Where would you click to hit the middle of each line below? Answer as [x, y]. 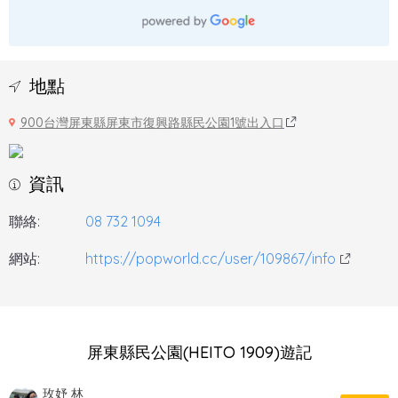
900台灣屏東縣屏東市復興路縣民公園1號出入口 [152, 122]
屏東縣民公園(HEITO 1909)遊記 [199, 352]
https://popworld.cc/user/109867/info [210, 258]
